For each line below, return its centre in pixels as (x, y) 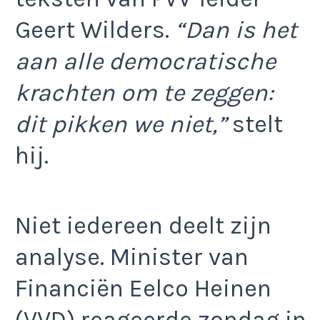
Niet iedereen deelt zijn (143, 226)
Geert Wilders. (95, 30)
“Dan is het (236, 30)
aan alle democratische (145, 61)
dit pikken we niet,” (121, 124)
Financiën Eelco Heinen (143, 289)
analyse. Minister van (132, 257)
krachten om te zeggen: (144, 92)
